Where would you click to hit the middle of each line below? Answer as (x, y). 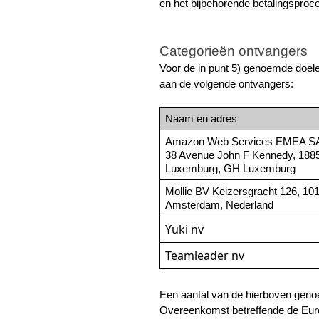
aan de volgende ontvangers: (226, 84)
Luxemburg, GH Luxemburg (230, 168)
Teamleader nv (204, 255)
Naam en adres (201, 119)
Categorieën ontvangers (234, 51)
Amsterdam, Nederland (219, 205)
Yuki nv (184, 229)
